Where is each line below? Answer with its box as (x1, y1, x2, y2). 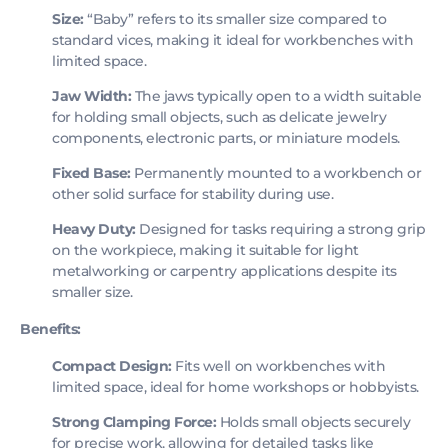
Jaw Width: (52, 87, 132, 105)
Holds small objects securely (216, 413, 411, 431)
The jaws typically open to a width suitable (131, 87, 422, 105)
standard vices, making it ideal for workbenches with (52, 31, 414, 49)
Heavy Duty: (52, 220, 136, 238)
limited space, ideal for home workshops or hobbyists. (52, 378, 419, 396)
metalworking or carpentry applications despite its (52, 262, 397, 280)
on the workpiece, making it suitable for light (52, 241, 359, 259)
